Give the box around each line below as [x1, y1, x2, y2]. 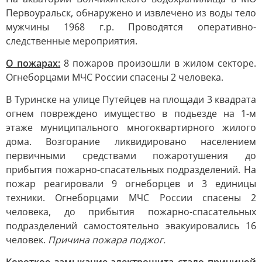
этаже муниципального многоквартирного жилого [6, 121, 256, 134]
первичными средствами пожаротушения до [6, 149, 256, 162]
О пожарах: [6, 57, 61, 70]
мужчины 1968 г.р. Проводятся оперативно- [6, 20, 256, 33]
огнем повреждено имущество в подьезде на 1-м [6, 107, 256, 120]
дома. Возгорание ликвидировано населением [6, 135, 256, 148]
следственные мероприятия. [6, 35, 137, 47]
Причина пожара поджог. [48, 233, 166, 246]
